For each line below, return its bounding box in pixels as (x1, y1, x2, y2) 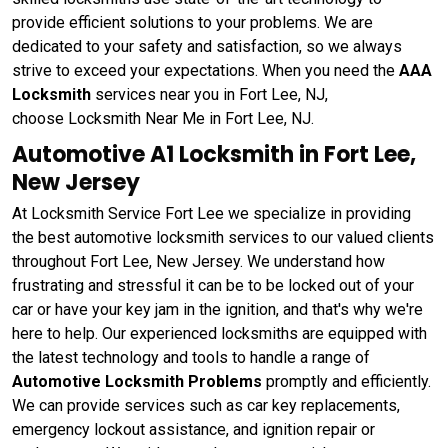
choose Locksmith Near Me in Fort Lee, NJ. (12, 108, 314, 128)
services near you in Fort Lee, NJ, (91, 84, 328, 104)
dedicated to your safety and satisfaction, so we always (12, 36, 402, 56)
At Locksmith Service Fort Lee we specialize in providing (12, 203, 411, 223)
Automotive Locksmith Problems (12, 371, 262, 391)
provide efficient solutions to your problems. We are (12, 12, 373, 32)
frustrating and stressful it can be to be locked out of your (12, 275, 414, 295)
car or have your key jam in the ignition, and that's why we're (12, 299, 423, 319)
